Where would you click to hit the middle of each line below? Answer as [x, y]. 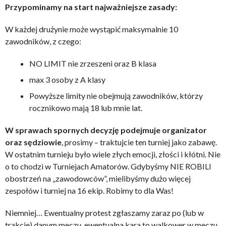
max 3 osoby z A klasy [67, 79]
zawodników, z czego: [43, 41]
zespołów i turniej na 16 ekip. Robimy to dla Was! [89, 190]
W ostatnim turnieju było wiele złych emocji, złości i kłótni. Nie [113, 154]
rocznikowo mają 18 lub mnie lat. [86, 107]
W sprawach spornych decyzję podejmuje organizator [106, 130]
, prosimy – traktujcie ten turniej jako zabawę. [139, 142]
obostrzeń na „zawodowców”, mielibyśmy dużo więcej [98, 178]
